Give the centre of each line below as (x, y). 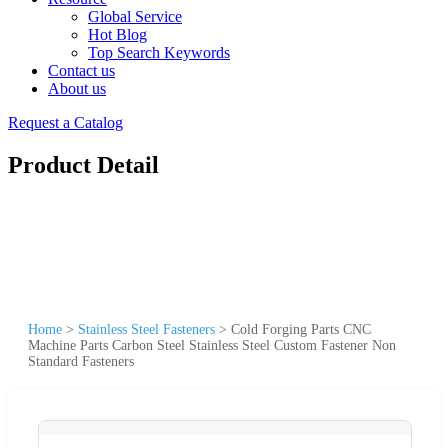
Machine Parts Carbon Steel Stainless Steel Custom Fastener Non (212, 345)
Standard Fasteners (81, 361)
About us (77, 88)
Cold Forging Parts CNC (301, 329)
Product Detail (83, 164)
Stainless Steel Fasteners (146, 329)
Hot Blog (117, 34)
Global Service (135, 16)
